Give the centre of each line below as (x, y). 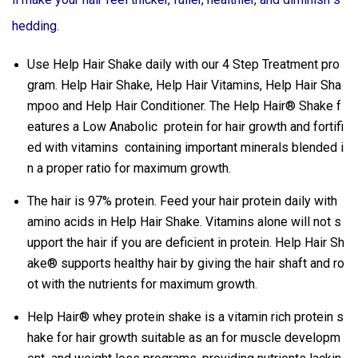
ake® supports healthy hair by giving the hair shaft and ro (185, 264)
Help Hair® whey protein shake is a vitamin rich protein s (185, 317)
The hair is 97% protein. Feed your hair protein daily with (182, 201)
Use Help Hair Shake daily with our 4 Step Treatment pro (183, 65)
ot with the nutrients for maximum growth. (143, 284)
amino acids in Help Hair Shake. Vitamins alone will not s (184, 222)
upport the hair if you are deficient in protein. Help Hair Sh (185, 243)
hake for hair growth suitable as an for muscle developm (183, 338)
